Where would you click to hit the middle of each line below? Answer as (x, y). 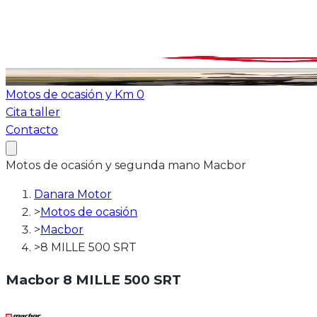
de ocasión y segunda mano (123, 165)
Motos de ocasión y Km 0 (75, 94)
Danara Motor (73, 194)
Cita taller (33, 112)
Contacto (32, 130)
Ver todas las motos (60, 59)
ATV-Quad (35, 77)
